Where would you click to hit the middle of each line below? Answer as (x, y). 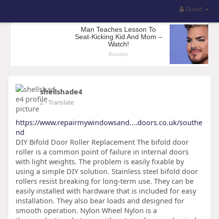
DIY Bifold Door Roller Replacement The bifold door (102, 142)
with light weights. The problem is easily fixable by (99, 161)
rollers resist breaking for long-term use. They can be (104, 181)
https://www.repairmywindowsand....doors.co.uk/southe (109, 122)
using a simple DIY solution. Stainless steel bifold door (107, 171)
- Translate (59, 102)
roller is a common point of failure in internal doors (102, 152)
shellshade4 (61, 91)
